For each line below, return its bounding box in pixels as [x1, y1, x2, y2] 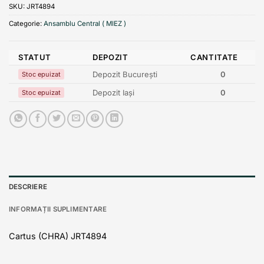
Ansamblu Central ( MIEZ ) [44, 19, 126, 28]
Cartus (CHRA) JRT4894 [9, 230, 107, 241]
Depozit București [93, 69, 157, 79]
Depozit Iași [93, 87, 134, 97]
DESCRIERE [9, 183, 48, 192]
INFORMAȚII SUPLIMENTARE [9, 205, 107, 214]
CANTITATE [190, 52, 238, 62]
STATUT [18, 52, 51, 62]
